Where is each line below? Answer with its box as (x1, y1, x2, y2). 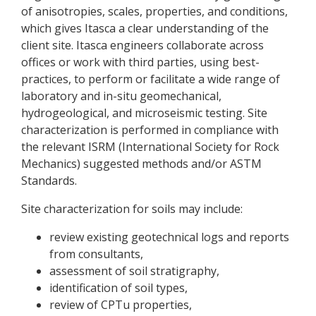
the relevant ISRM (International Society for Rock (21, 139, 279, 154)
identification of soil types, (49, 280, 188, 296)
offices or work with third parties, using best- (21, 54, 260, 70)
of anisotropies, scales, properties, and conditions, (21, 4, 288, 19)
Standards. (21, 173, 77, 188)
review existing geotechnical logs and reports (49, 229, 289, 245)
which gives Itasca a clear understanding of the (21, 20, 269, 36)
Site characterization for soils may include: (21, 201, 243, 217)
